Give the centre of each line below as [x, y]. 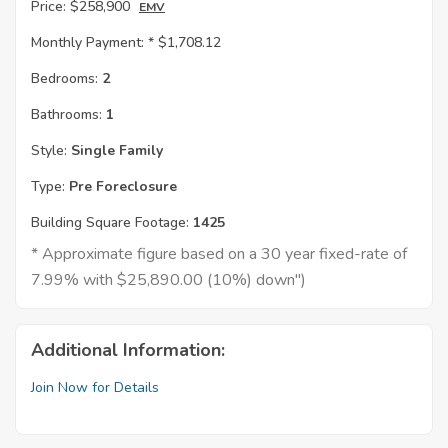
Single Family [115, 151]
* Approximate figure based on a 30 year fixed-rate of [219, 254]
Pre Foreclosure [121, 187]
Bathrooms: [66, 115]
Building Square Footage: [110, 223]
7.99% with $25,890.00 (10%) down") [168, 280]
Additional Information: [128, 350]
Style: [49, 151]
